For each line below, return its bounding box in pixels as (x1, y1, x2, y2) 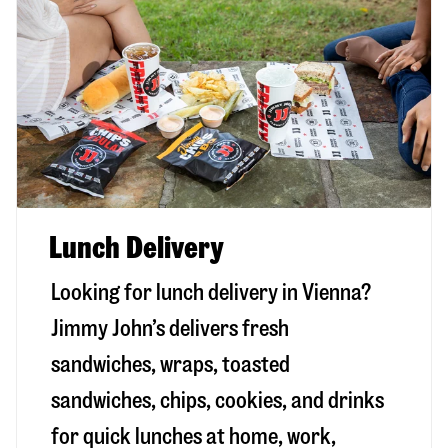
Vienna (302, 281, 361, 305)
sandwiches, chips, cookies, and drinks (51, 389, 384, 413)
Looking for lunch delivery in (51, 281, 302, 305)
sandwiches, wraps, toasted (51, 353, 290, 377)
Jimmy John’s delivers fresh (51, 317, 289, 341)
